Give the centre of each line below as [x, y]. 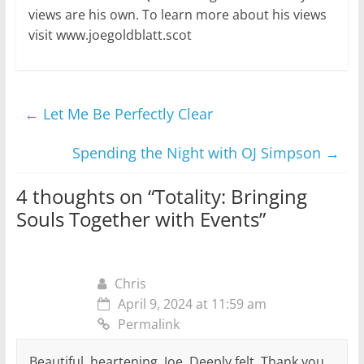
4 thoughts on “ [85, 197]
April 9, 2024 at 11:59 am [192, 304]
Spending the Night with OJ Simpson [199, 153]
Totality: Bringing [230, 197]
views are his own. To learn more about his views [177, 15]
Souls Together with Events [137, 219]
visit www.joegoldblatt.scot [110, 35]
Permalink [148, 325]
